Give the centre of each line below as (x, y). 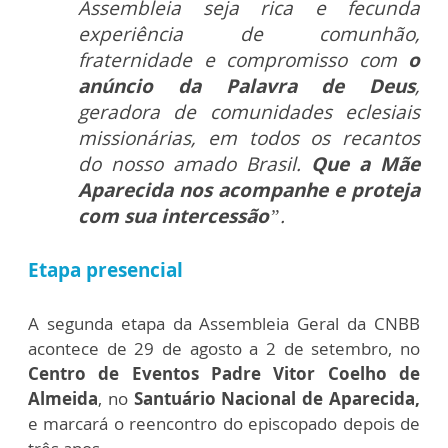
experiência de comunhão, (249, 33)
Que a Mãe (365, 163)
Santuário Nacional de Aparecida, (277, 398)
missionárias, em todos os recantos (249, 137)
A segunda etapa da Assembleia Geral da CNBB (224, 323)
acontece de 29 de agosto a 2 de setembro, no (224, 348)
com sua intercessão (173, 215)
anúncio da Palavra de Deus (246, 85)
